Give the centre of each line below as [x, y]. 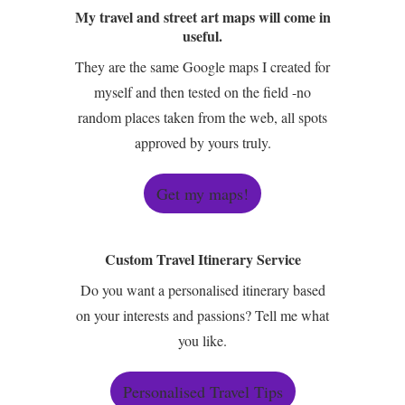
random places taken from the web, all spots [202, 117]
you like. [202, 340]
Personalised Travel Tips [202, 391]
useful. [202, 36]
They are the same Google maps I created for [202, 66]
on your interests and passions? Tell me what [202, 315]
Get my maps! [202, 193]
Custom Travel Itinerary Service [202, 259]
